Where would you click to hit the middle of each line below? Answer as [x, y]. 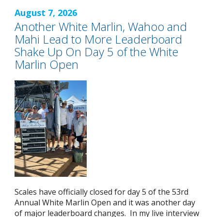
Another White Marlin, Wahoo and [101, 26]
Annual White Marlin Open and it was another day [105, 202]
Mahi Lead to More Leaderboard [98, 39]
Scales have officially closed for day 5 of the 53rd [101, 192]
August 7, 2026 [46, 12]
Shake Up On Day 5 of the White [96, 51]
